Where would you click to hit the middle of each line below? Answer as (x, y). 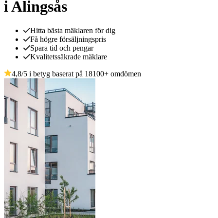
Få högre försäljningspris (68, 39)
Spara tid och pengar (62, 48)
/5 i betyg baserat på (53, 73)
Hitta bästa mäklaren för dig (73, 30)
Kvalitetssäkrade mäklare (69, 56)
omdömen (125, 73)
